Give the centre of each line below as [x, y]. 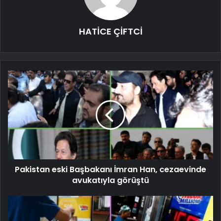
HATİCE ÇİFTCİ [110, 31]
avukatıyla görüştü [110, 180]
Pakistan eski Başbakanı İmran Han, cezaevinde [110, 169]
